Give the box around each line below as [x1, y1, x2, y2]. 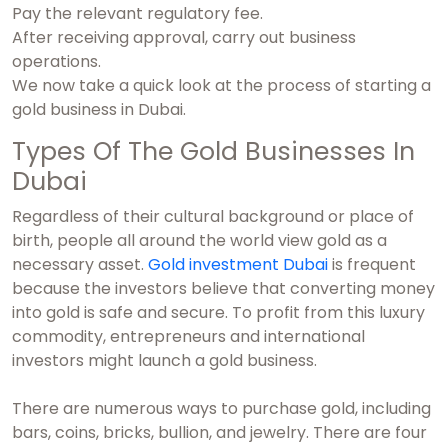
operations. [12, 50, 101, 74]
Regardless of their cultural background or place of [12, 205, 414, 229]
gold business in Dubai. [12, 98, 186, 122]
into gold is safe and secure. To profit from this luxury [12, 301, 425, 325]
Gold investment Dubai [148, 253, 328, 277]
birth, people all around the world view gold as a [12, 229, 387, 253]
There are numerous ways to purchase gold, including [12, 397, 431, 421]
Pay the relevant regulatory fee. [12, 2, 263, 26]
